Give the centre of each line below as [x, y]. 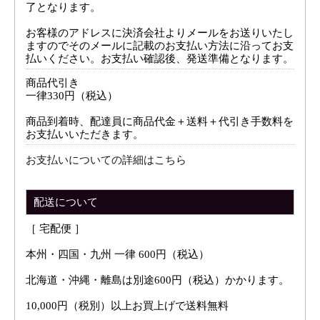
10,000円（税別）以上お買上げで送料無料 [127, 305]
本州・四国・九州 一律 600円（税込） [118, 254]
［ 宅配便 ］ [56, 228]
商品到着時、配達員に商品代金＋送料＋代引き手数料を [160, 121]
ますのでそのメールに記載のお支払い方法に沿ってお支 [160, 45]
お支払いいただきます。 [85, 134]
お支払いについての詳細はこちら [106, 160]
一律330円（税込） [72, 95]
